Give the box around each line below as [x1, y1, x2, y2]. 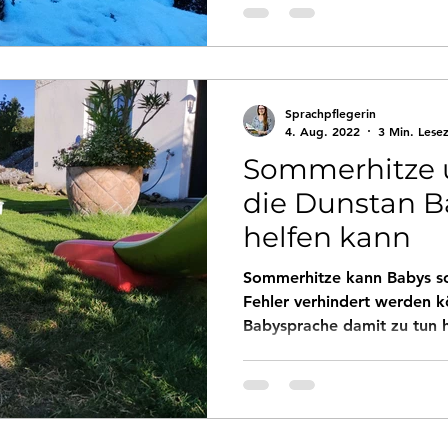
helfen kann [243, 219, 411, 254]
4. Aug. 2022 [285, 122, 360, 139]
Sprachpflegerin [285, 105, 376, 121]
